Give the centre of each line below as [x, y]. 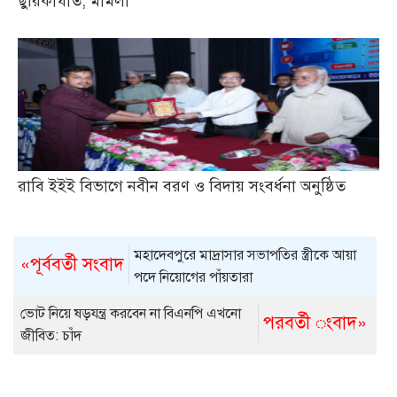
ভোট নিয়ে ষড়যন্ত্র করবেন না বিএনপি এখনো [131, 314]
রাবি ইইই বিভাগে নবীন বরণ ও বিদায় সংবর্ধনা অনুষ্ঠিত [182, 187]
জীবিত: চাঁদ [51, 336]
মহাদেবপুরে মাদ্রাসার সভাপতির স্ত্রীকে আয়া [245, 255]
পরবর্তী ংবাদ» [315, 323]
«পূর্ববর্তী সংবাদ [73, 264]
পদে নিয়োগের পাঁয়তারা [194, 277]
